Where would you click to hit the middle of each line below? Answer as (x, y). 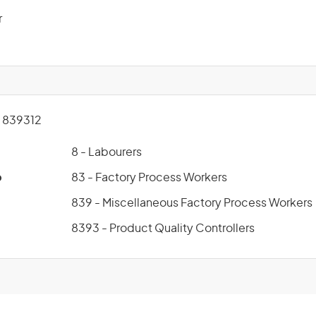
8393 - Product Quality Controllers (163, 229)
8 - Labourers (107, 152)
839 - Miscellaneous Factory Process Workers (192, 203)
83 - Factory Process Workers (149, 178)
